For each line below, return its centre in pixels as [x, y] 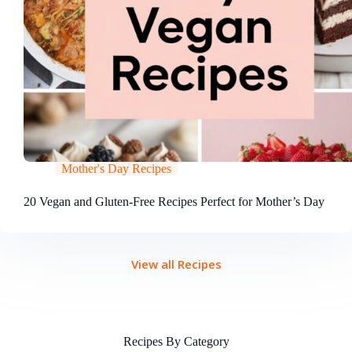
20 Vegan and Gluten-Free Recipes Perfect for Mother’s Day [174, 202]
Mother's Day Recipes [116, 169]
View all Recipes [176, 264]
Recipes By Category [176, 342]
